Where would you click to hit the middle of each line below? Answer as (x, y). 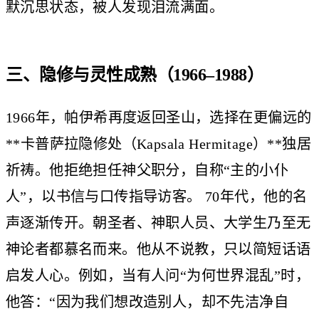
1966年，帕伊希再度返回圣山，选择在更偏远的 (159, 117)
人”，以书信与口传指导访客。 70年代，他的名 (157, 196)
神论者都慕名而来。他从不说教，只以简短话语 (158, 249)
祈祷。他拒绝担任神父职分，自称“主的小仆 (147, 170)
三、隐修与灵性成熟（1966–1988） (135, 74)
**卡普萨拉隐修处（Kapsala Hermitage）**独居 (158, 143)
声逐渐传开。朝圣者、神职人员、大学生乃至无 (158, 223)
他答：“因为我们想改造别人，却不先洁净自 (147, 302)
